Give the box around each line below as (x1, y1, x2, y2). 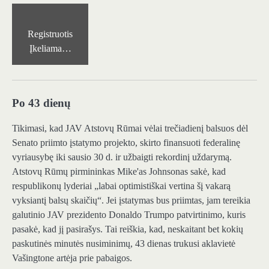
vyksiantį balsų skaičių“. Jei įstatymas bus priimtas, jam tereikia (12, 195, 250, 205)
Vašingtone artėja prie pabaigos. (12, 252, 132, 263)
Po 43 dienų (12, 96, 71, 109)
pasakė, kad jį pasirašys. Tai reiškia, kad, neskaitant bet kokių (12, 223, 243, 234)
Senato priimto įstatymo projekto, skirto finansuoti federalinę (12, 137, 240, 148)
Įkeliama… (29, 43, 71, 54)
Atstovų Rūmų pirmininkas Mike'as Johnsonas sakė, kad (12, 166, 226, 177)
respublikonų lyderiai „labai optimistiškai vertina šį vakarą (12, 180, 231, 191)
